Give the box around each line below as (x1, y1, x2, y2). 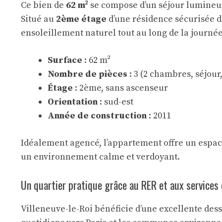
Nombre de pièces (48, 68, 127, 80)
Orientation (48, 96, 98, 108)
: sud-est (98, 96, 133, 108)
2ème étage (56, 13, 107, 25)
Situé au (21, 13, 56, 25)
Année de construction (48, 110, 147, 121)
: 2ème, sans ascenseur (73, 82, 168, 94)
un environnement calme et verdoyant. (21, 151, 180, 163)
